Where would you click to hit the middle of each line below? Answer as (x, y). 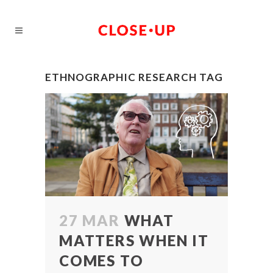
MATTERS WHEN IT (134, 240)
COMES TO (101, 260)
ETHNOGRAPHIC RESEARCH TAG (134, 77)
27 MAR (90, 220)
